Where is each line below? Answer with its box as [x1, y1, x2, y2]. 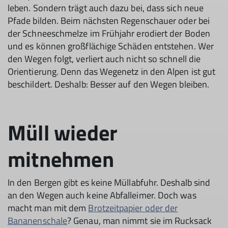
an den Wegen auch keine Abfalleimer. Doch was [8, 188, 196, 202]
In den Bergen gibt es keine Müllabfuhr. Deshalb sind [8, 175, 211, 189]
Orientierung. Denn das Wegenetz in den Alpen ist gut [8, 64, 216, 78]
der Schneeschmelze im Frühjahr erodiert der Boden [8, 26, 210, 40]
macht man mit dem [8, 201, 89, 215]
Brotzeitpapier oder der [88, 201, 178, 215]
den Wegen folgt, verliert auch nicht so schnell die [8, 51, 201, 66]
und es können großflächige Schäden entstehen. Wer [8, 39, 214, 53]
